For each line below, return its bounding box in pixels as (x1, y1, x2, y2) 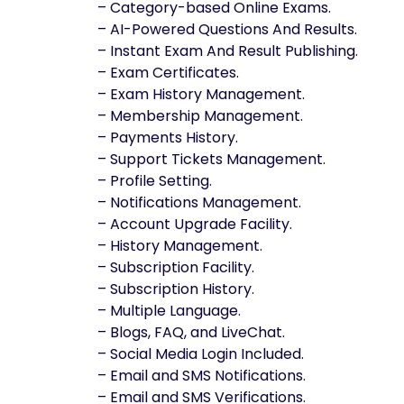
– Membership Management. (97, 106, 303, 126)
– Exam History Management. (97, 84, 305, 105)
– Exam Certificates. (97, 62, 239, 83)
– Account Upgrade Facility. (97, 214, 292, 234)
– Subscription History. (97, 279, 254, 299)
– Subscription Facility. (97, 257, 254, 278)
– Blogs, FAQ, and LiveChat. (97, 322, 285, 343)
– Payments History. (97, 127, 238, 148)
